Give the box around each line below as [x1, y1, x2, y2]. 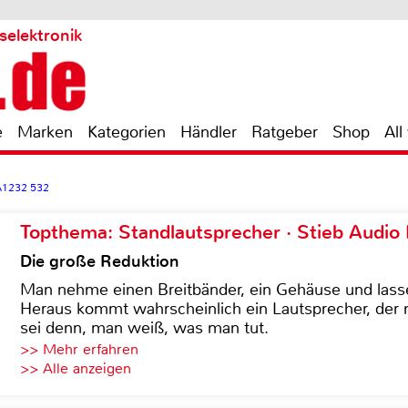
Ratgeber [251, 121, 318, 143]
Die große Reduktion [20, 250, 179, 272]
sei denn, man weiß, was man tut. [20, 317, 269, 339]
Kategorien [87, 121, 166, 143]
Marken [17, 121, 73, 143]
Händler [180, 121, 237, 143]
